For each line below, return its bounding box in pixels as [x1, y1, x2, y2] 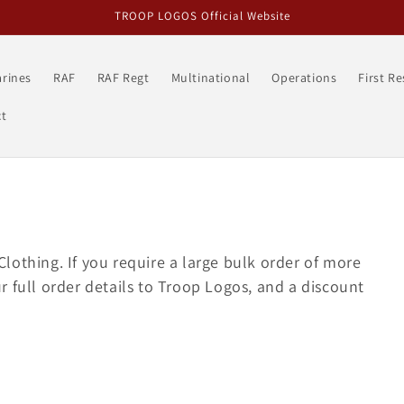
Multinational [170, 69, 251, 86]
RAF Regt [96, 69, 150, 86]
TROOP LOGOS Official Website [114, 8, 290, 23]
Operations [271, 69, 337, 86]
